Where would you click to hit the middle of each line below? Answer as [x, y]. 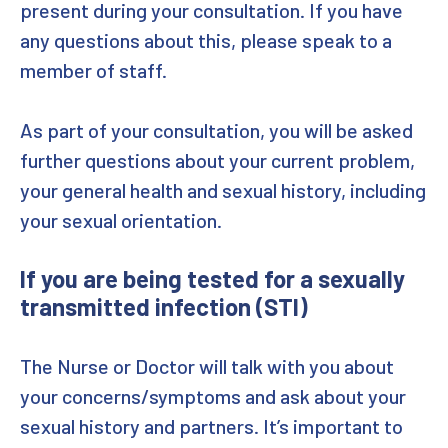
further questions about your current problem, [217, 160]
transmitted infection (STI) [164, 306]
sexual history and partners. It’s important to [211, 426]
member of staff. [93, 70]
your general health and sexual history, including [223, 190]
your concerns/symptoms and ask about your [213, 396]
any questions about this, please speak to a [206, 40]
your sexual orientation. [121, 220]
